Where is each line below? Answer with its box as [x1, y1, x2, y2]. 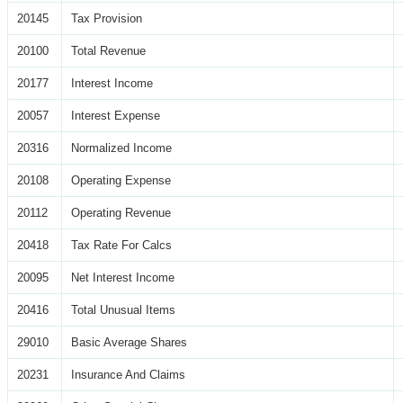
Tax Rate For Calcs [71, 237, 172, 252]
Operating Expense [71, 173, 171, 187]
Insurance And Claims [71, 367, 185, 381]
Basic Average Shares [71, 335, 187, 349]
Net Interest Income [71, 270, 175, 284]
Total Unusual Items [71, 302, 175, 317]
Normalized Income [71, 140, 172, 155]
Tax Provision [71, 11, 142, 25]
